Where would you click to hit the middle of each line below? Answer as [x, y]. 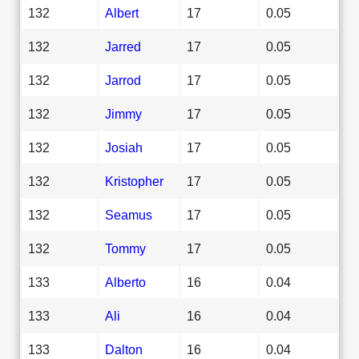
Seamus [129, 214]
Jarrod [123, 80]
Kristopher [134, 181]
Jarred [123, 46]
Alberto [125, 282]
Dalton [124, 349]
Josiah [124, 147]
